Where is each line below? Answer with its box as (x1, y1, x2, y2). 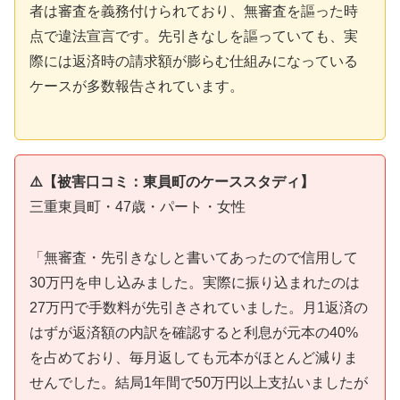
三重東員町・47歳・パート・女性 (29, 198, 246, 214)
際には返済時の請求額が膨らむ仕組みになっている (29, 54, 358, 70)
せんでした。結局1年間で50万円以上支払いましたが (29, 374, 368, 390)
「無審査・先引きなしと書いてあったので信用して (29, 249, 358, 265)
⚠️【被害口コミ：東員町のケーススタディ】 (29, 173, 314, 189)
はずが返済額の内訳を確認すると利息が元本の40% (29, 324, 358, 340)
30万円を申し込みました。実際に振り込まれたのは (29, 274, 360, 290)
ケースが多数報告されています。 (29, 79, 244, 95)
